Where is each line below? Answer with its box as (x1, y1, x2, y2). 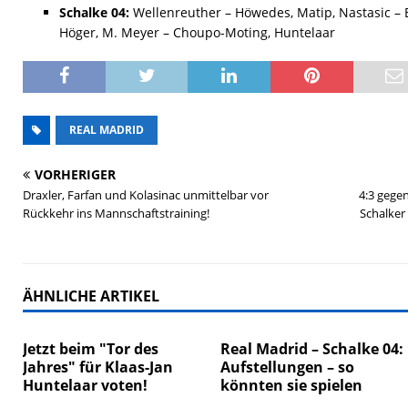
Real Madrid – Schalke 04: (220, 339, 404, 359)
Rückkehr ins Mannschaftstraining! (23, 205, 209, 221)
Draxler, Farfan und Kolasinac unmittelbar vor (23, 187, 269, 203)
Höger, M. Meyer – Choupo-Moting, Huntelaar (59, 24, 335, 41)
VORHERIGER (35, 166, 116, 183)
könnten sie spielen (220, 375, 363, 395)
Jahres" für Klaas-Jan (23, 357, 173, 377)
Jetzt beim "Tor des (23, 339, 158, 359)
